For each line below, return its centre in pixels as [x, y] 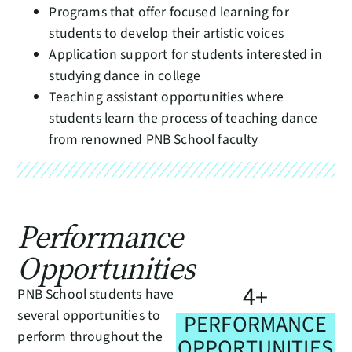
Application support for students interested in [185, 54]
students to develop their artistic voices [166, 33]
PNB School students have [96, 294]
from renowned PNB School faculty [154, 139]
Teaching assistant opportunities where [167, 97]
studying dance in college [125, 75]
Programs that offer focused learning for [169, 12]
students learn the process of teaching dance [183, 118]
